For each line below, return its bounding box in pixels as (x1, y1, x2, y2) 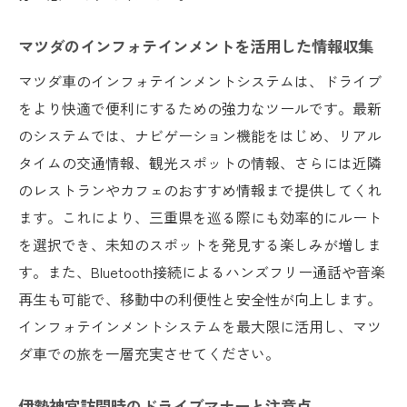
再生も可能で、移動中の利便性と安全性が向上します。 (18, 287, 382, 310)
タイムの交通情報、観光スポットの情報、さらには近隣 (18, 151, 382, 174)
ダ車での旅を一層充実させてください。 (18, 342, 280, 364)
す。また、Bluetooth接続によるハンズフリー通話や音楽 (18, 260, 385, 283)
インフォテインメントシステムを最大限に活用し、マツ (18, 314, 382, 337)
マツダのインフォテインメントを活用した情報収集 (18, 34, 373, 57)
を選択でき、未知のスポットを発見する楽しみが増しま (18, 233, 382, 255)
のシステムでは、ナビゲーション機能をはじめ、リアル (18, 124, 382, 146)
